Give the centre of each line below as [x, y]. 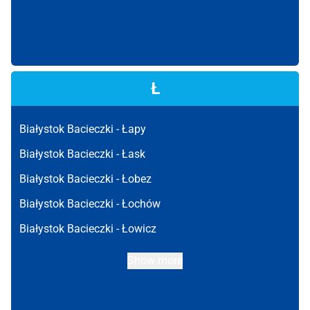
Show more [155, 261]
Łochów [141, 204]
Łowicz [139, 229]
